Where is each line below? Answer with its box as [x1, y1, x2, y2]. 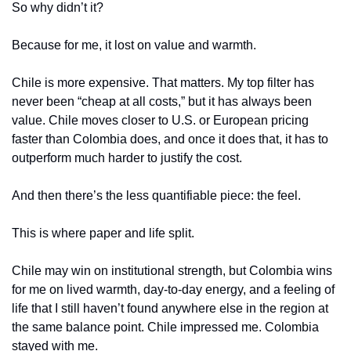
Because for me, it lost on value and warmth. [12, 38, 256, 52]
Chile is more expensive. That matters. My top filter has [12, 75, 314, 89]
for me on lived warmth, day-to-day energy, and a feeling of [12, 282, 335, 296]
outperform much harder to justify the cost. [12, 150, 242, 165]
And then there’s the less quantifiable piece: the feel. [12, 188, 301, 202]
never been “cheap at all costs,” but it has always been [12, 94, 312, 108]
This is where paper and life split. [12, 226, 194, 240]
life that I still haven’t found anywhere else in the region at [12, 301, 328, 315]
